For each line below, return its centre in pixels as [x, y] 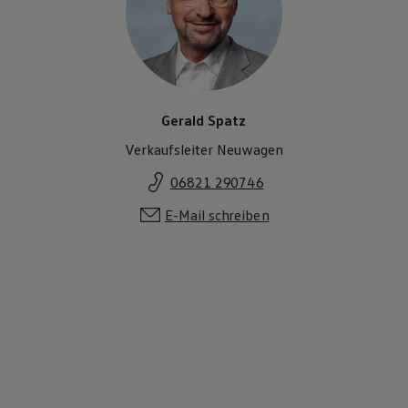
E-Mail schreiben [217, 214]
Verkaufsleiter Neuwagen [204, 149]
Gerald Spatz [204, 120]
